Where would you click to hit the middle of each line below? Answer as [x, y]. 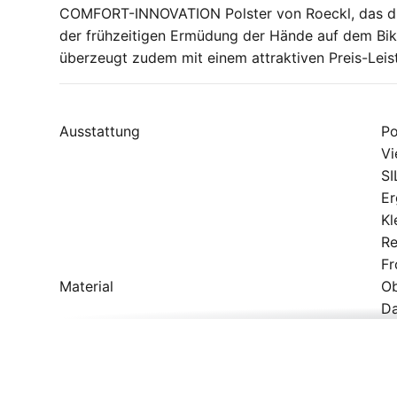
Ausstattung [100, 132]
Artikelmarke [103, 375]
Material [87, 287]
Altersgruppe [103, 353]
